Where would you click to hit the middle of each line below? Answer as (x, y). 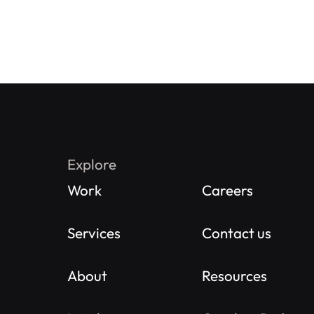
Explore (92, 164)
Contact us (236, 232)
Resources (234, 275)
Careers (227, 190)
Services (94, 232)
